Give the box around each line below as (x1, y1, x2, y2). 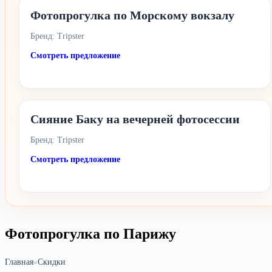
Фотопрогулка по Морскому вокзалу (30, 8, 234, 22)
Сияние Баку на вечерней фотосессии (30, 112, 240, 126)
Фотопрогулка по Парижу (5, 226, 176, 242)
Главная (5, 257, 33, 267)
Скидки (38, 257, 66, 267)
